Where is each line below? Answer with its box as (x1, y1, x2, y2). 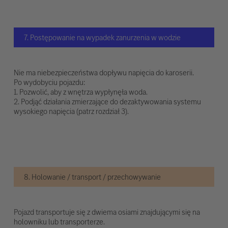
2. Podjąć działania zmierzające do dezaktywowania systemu (13, 96, 201, 107)
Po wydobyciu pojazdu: (13, 77, 85, 88)
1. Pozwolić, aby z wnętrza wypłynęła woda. (13, 87, 148, 98)
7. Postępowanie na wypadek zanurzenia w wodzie (23, 32, 181, 43)
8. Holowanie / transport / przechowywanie (23, 172, 161, 183)
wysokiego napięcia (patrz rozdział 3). (13, 106, 129, 117)
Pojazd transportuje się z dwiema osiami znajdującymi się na (13, 207, 200, 218)
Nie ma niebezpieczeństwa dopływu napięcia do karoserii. (13, 67, 194, 78)
